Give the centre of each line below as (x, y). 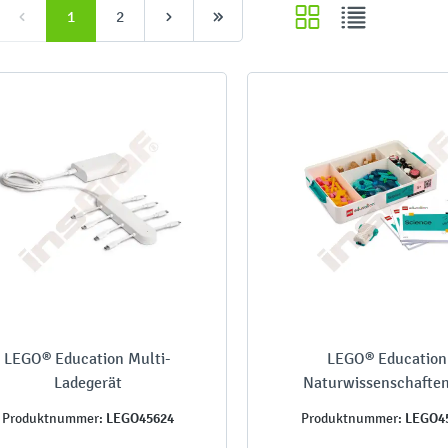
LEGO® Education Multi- (88, 358)
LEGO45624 (138, 417)
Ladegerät (87, 382)
